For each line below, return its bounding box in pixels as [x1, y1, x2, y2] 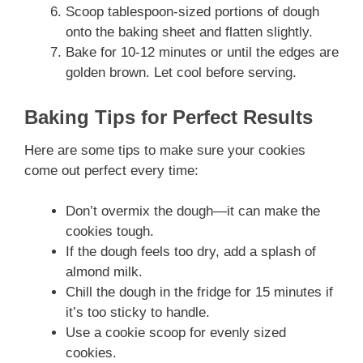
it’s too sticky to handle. [66, 305, 210, 321]
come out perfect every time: [24, 162, 199, 178]
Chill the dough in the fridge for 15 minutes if [66, 284, 333, 301]
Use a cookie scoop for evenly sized [66, 325, 286, 341]
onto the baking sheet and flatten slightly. [66, 24, 313, 41]
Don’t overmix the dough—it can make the [66, 203, 320, 220]
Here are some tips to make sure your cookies [24, 142, 305, 158]
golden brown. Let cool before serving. [66, 65, 297, 81]
